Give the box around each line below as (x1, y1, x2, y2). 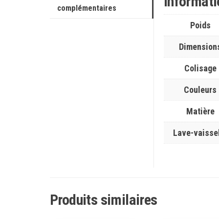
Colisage (184, 63, 217, 73)
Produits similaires (50, 191, 157, 209)
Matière (186, 106, 215, 116)
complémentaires (57, 3, 116, 13)
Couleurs (184, 85, 217, 95)
